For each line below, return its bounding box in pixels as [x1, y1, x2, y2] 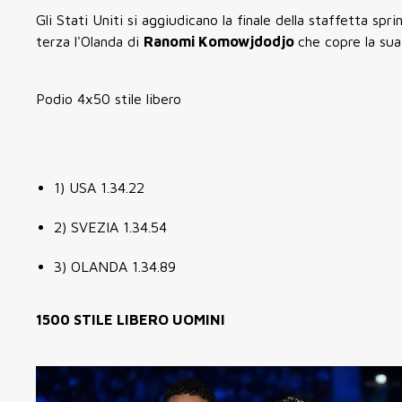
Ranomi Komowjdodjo [144, 32, 298, 49]
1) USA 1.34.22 [54, 179, 144, 196]
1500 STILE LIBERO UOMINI [36, 310, 225, 328]
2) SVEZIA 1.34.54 [54, 218, 167, 235]
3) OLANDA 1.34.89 [54, 258, 176, 275]
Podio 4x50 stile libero [36, 90, 181, 107]
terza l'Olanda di [36, 32, 144, 49]
